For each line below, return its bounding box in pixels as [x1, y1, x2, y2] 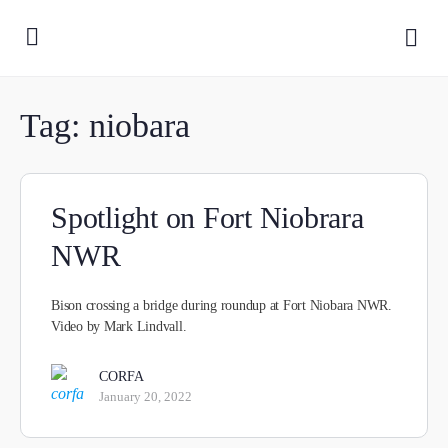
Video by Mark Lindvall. [51, 319, 187, 334]
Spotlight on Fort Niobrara [51, 201, 364, 234]
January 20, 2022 [99, 388, 192, 404]
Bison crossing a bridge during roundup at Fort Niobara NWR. [51, 298, 392, 313]
